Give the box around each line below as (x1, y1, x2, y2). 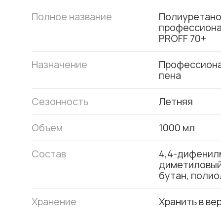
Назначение (32, 58, 87, 71)
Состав (32, 147, 66, 160)
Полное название (32, 10, 112, 23)
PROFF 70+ (158, 32, 206, 45)
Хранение (32, 195, 76, 208)
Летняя (158, 95, 193, 108)
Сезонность (32, 95, 88, 108)
